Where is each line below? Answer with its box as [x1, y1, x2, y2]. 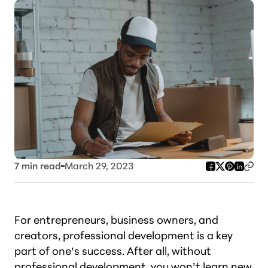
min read [19, 160, 61, 172]
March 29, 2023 [65, 160, 133, 172]
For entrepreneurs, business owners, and [14, 213, 218, 227]
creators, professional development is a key [14, 229, 233, 242]
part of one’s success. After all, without [14, 244, 211, 258]
